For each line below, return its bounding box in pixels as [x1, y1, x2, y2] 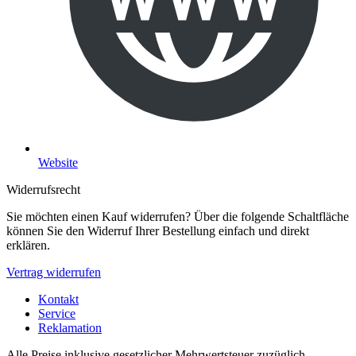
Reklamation [38, 320, 102, 335]
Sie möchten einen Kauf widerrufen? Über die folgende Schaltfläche [6, 209, 349, 223]
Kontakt [38, 292, 79, 306]
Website [38, 155, 78, 169]
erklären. [6, 238, 50, 252]
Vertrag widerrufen [6, 265, 101, 279]
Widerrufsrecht [6, 182, 80, 196]
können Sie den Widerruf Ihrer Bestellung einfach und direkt [6, 223, 309, 238]
